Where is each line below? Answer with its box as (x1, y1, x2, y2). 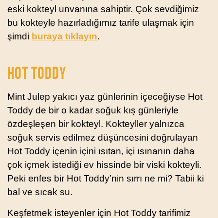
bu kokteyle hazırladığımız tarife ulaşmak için (7, 17, 194, 28)
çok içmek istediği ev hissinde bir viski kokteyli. (7, 159, 201, 170)
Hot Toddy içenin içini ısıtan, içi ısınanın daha (7, 145, 195, 156)
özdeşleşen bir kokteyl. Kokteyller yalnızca (7, 118, 184, 129)
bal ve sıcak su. (7, 186, 73, 197)
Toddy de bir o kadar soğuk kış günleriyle (7, 105, 179, 115)
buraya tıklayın (32, 31, 97, 41)
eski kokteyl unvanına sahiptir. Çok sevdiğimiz (7, 3, 199, 14)
